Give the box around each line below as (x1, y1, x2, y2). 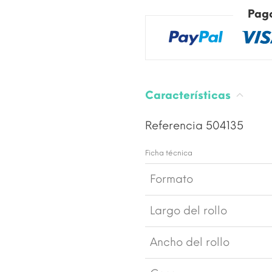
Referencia (145, 118, 206, 132)
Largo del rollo (150, 203, 227, 217)
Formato (150, 172, 193, 186)
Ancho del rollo (150, 235, 229, 249)
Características (145, 88, 234, 102)
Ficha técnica (145, 148, 192, 157)
